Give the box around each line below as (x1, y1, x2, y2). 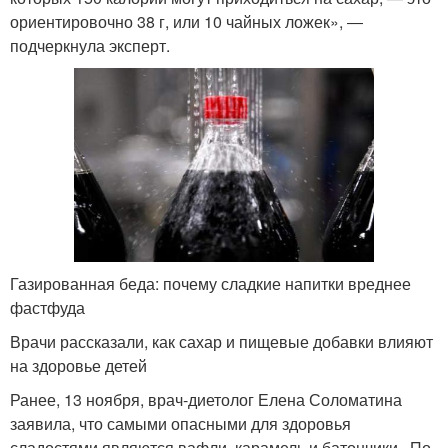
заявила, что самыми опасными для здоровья (10, 411, 351, 435)
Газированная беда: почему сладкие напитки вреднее (10, 271, 411, 295)
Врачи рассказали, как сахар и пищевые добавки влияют (10, 329, 433, 353)
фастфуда (10, 295, 85, 319)
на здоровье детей (10, 353, 147, 377)
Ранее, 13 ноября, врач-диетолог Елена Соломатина (10, 387, 402, 411)
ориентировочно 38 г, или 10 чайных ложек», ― (10, 9, 363, 33)
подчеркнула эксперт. (10, 33, 170, 57)
